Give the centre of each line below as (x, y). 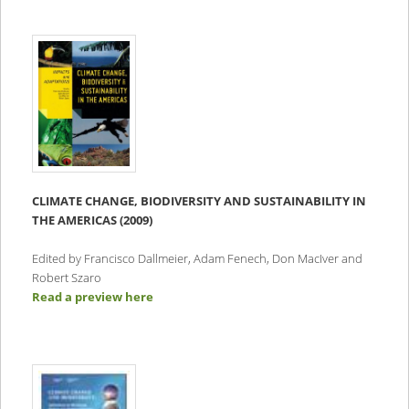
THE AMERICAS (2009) (92, 220)
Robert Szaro (66, 278)
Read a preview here (92, 297)
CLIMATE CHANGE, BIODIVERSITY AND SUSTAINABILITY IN (199, 201)
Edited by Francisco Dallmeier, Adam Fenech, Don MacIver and (197, 259)
